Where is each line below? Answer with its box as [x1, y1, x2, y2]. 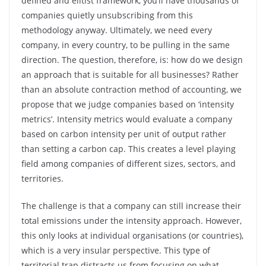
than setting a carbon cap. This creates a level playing [21, 143, 236, 154]
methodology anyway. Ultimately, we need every [21, 24, 212, 36]
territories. [21, 173, 64, 184]
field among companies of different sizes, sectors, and [21, 158, 236, 169]
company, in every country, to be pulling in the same [21, 39, 230, 50]
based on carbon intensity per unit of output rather [21, 128, 226, 140]
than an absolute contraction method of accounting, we [21, 84, 242, 95]
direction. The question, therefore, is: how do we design [21, 54, 243, 65]
